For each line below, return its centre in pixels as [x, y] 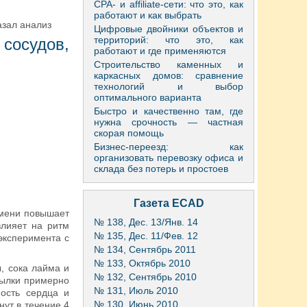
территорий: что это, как [169, 40]
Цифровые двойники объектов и [169, 29]
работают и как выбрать [148, 15]
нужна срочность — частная [169, 122]
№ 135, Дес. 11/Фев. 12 [146, 236]
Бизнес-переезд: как [169, 147]
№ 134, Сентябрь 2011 [145, 249]
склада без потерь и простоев [161, 169]
